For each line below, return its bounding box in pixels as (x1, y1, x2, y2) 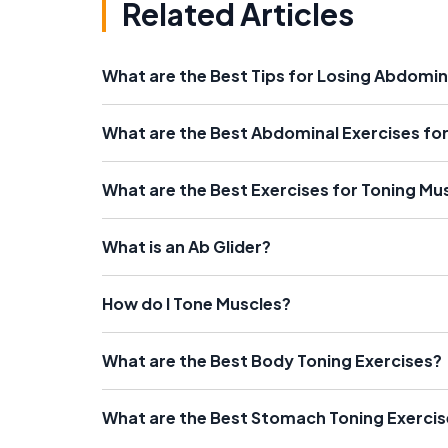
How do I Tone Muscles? (102, 293, 291, 315)
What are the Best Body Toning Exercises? (102, 350, 442, 372)
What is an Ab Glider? (102, 236, 271, 258)
